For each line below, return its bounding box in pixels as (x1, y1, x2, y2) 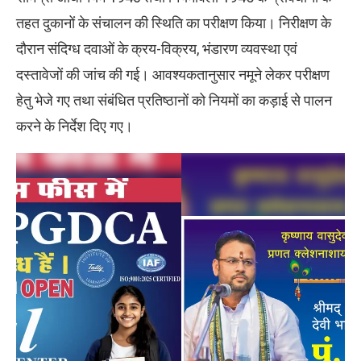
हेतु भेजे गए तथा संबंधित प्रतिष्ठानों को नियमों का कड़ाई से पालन (16, 91, 332, 109)
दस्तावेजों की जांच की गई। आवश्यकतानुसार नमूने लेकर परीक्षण (16, 65, 330, 83)
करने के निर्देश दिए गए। (16, 117, 133, 135)
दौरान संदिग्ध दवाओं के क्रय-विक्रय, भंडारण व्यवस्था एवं (16, 39, 297, 57)
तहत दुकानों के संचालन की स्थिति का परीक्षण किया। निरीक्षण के (16, 14, 331, 31)
